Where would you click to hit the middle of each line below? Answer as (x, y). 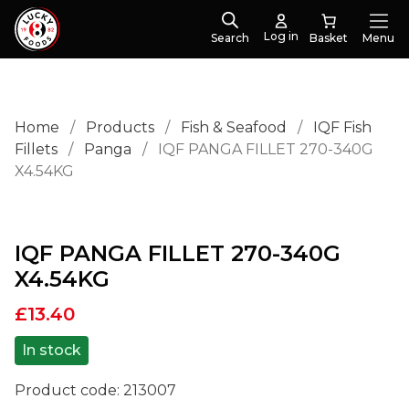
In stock (52, 350)
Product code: (69, 390)
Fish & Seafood (234, 127)
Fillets (36, 149)
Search (230, 38)
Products (120, 127)
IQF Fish (342, 127)
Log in (281, 36)
